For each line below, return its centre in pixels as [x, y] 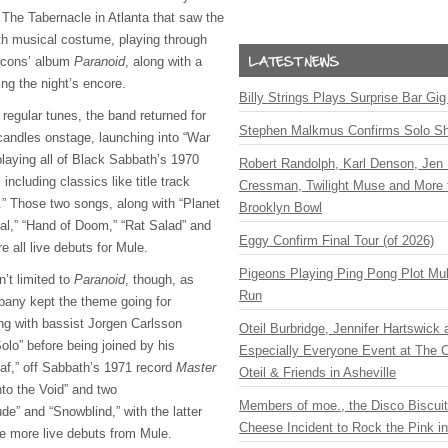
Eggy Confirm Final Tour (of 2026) [336, 240]
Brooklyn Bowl [280, 207]
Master [196, 367]
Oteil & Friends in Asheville [317, 372]
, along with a [163, 61]
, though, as [159, 279]
